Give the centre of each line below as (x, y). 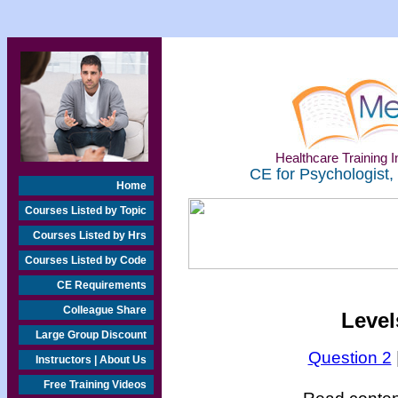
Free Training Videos (95, 385)
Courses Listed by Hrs (90, 235)
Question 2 (350, 357)
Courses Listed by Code (86, 260)
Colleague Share (105, 310)
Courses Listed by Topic (86, 211)
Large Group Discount (91, 335)
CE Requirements (102, 285)
